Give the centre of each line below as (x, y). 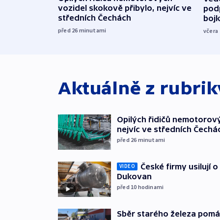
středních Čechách (95, 18)
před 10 (127, 187)
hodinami (151, 187)
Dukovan (134, 176)
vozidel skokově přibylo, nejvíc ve (125, 8)
